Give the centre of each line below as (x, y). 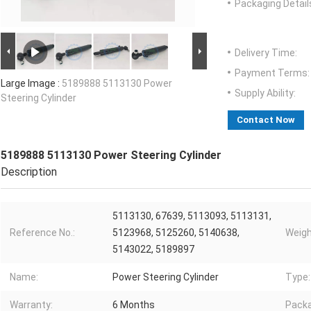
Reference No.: (42, 233)
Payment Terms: (272, 73)
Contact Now (266, 120)
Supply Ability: (265, 93)
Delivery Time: (266, 53)
